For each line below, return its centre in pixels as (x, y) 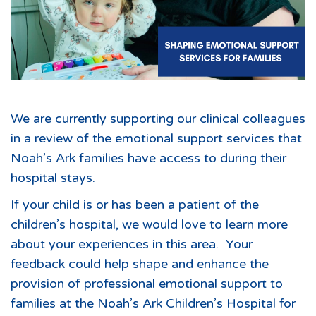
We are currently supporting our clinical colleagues (158, 119)
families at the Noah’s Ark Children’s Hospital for (153, 303)
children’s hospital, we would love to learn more (149, 224)
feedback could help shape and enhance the (140, 264)
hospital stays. (53, 178)
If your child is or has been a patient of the (135, 205)
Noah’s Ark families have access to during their (148, 158)
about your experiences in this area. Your (132, 244)
